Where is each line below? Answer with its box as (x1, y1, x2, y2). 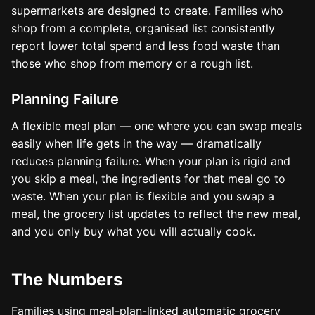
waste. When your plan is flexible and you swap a (11, 189, 274, 203)
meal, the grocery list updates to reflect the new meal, (11, 207, 300, 221)
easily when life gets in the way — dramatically (11, 136, 262, 150)
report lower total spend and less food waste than (11, 39, 280, 53)
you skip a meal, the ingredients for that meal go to (11, 172, 285, 186)
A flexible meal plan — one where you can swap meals (11, 119, 302, 133)
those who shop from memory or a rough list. (11, 56, 253, 70)
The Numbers (11, 269, 122, 290)
